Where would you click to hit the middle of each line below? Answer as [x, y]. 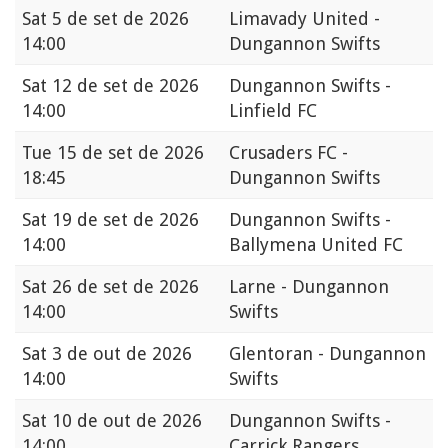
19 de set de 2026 [125, 220]
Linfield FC [273, 111]
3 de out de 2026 [122, 354]
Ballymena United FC [316, 245]
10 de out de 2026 [127, 421]
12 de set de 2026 [125, 86]
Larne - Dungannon [309, 287]
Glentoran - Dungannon [327, 354]
